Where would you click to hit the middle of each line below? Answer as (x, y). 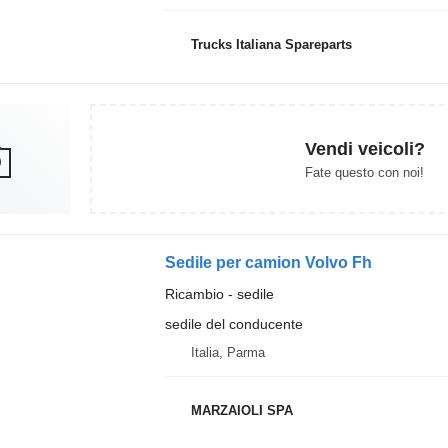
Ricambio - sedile (219, 294)
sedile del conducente (233, 324)
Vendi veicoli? (365, 148)
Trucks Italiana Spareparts (271, 44)
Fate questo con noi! (364, 172)
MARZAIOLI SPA (241, 410)
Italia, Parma (227, 352)
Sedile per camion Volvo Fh (268, 262)
